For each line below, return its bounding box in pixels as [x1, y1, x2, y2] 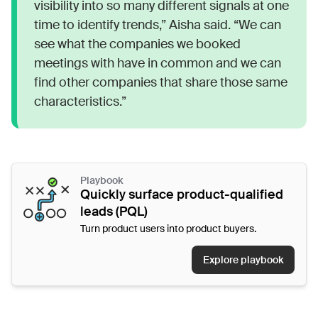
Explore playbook [203, 253, 283, 266]
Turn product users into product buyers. [80, 221, 256, 235]
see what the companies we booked [34, 35, 241, 53]
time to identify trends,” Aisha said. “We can [34, 16, 281, 33]
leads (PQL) [80, 202, 148, 220]
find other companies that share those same [34, 73, 287, 91]
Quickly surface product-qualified [80, 185, 283, 203]
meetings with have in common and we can [34, 54, 281, 72]
